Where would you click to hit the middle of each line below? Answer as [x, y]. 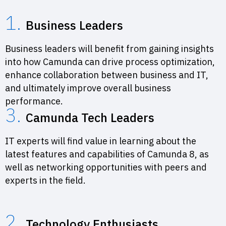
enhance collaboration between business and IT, [107, 75]
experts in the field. [45, 181]
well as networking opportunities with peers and [106, 167]
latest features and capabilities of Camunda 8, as [107, 154]
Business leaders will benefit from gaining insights [109, 49]
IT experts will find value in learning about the [101, 141]
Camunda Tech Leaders [90, 118]
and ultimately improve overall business [88, 88]
